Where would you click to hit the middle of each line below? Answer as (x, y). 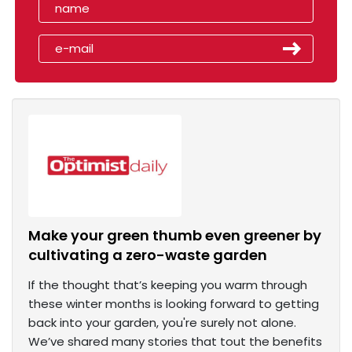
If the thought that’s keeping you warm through (168, 285)
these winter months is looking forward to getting (174, 304)
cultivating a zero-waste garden (148, 255)
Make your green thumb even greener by (175, 236)
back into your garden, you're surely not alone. (162, 323)
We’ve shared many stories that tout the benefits (175, 342)
